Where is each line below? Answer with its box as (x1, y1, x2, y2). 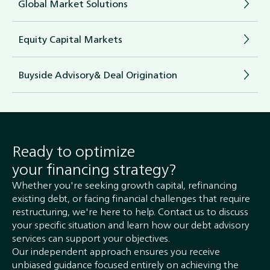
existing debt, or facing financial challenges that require (12, 190, 250, 207)
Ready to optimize (12, 137, 135, 165)
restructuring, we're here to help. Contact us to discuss (12, 203, 248, 221)
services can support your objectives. (12, 230, 170, 247)
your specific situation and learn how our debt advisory (12, 216, 250, 234)
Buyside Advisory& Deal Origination (18, 66, 177, 84)
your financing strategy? (12, 155, 176, 183)
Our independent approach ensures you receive (12, 243, 220, 260)
